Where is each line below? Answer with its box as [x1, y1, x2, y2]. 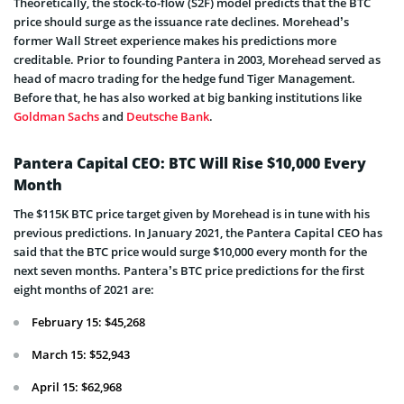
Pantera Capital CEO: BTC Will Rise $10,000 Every [14, 153, 366, 174]
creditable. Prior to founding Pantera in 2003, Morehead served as [14, 51, 381, 69]
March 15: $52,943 [32, 346, 130, 363]
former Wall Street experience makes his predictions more [14, 32, 336, 50]
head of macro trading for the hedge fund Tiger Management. [14, 70, 355, 87]
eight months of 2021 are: [14, 281, 154, 298]
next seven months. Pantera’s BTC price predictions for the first [14, 262, 364, 280]
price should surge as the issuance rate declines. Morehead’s [14, 14, 349, 31]
